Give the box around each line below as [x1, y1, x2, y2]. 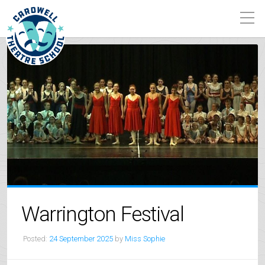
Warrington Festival [21, 202, 184, 227]
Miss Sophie [125, 234, 165, 243]
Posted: [23, 234, 47, 243]
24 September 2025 [49, 234, 113, 243]
